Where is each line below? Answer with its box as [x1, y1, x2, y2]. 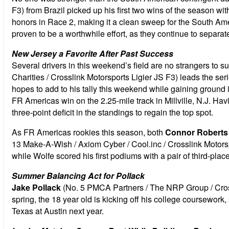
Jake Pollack [12, 181, 61, 193]
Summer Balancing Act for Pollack [12, 169, 145, 181]
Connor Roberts [165, 126, 228, 138]
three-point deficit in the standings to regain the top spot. [12, 106, 213, 118]
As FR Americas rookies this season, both [12, 126, 165, 138]
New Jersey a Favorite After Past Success [12, 47, 173, 59]
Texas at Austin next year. [12, 204, 104, 217]
